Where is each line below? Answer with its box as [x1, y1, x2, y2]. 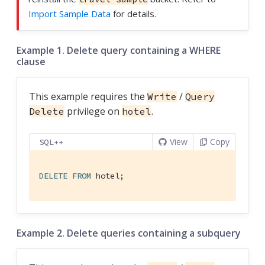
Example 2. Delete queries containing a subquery [17, 226, 241, 240]
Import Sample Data [28, 7, 111, 20]
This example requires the [29, 89, 147, 103]
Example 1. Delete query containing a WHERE [17, 43, 221, 57]
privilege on [64, 104, 122, 118]
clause [17, 54, 46, 68]
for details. [111, 7, 156, 20]
